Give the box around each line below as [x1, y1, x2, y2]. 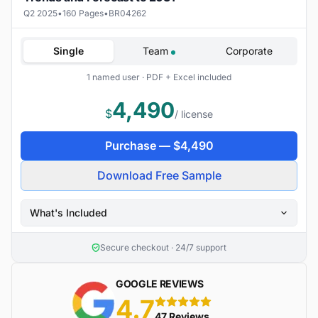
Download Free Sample [97, 168, 221, 183]
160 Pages [62, 8, 104, 19]
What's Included [30, 207, 107, 219]
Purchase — [104, 138, 173, 153]
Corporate [226, 45, 273, 57]
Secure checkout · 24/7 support [100, 242, 226, 253]
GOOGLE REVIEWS [116, 277, 204, 290]
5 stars [154, 300, 185, 313]
